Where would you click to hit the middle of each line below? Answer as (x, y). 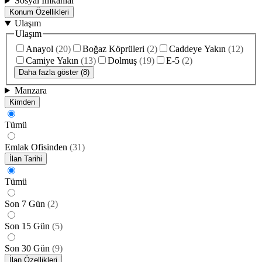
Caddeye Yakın (197, 49)
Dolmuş (122, 61)
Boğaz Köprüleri (113, 49)
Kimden (22, 102)
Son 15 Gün (27, 226)
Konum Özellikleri (39, 12)
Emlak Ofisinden (36, 147)
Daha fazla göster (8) (54, 73)
